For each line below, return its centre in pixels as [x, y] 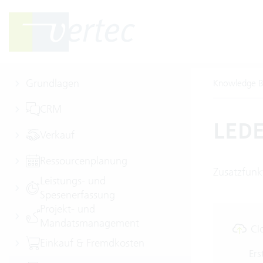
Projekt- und [68, 209]
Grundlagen [53, 83]
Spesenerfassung [77, 195]
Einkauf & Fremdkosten [92, 243]
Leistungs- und [73, 181]
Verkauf [57, 135]
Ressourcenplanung [84, 161]
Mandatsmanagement [90, 223]
